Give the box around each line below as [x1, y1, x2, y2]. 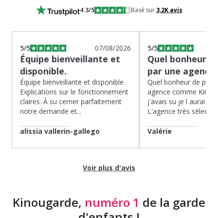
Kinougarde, [13, 194, 85, 210]
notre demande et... [20, 106, 81, 116]
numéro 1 [85, 194, 143, 210]
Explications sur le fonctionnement [20, 87, 128, 96]
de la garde [143, 194, 205, 210]
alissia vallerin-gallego [20, 126, 100, 136]
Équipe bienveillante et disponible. [20, 77, 125, 87]
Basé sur [130, 6, 156, 15]
